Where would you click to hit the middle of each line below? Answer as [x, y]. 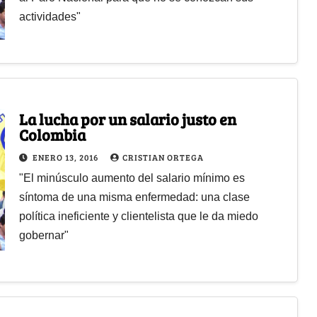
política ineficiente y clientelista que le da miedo [138, 216]
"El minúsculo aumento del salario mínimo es [132, 178]
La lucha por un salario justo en [127, 119]
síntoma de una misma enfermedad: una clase [134, 197]
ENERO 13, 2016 [66, 157]
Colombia [52, 134]
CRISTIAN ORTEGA [163, 157]
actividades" [50, 16]
